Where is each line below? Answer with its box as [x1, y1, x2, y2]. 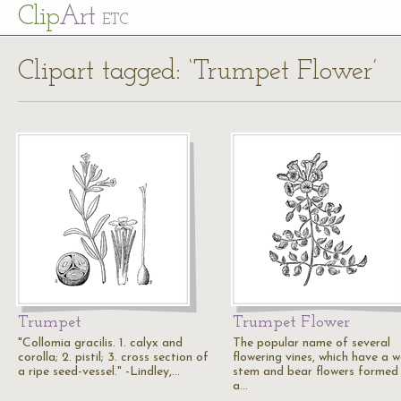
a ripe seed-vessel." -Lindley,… [18, 365, 180, 379]
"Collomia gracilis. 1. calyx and [18, 337, 183, 350]
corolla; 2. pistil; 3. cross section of [18, 351, 209, 364]
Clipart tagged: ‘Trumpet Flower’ [18, 58, 377, 86]
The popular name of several [233, 337, 390, 350]
